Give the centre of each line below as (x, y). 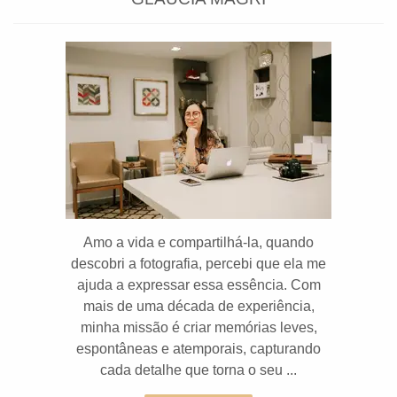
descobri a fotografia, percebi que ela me (198, 264)
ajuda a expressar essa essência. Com (198, 285)
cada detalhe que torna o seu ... (198, 370)
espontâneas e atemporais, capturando (198, 349)
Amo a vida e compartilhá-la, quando (198, 242)
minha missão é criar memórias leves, (198, 327)
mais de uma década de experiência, (198, 306)
